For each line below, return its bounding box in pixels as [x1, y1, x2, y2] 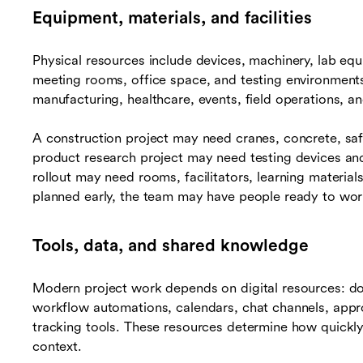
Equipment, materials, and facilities [32, 8, 312, 28]
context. [32, 339, 82, 355]
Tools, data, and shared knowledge [32, 236, 309, 256]
